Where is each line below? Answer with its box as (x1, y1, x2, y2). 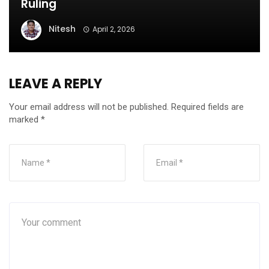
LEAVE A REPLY (9, 74, 102, 94)
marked (9, 114, 41, 125)
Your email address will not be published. (9, 101, 169, 113)
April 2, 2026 (92, 24, 135, 35)
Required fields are (171, 101, 244, 113)
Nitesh (49, 23, 76, 35)
